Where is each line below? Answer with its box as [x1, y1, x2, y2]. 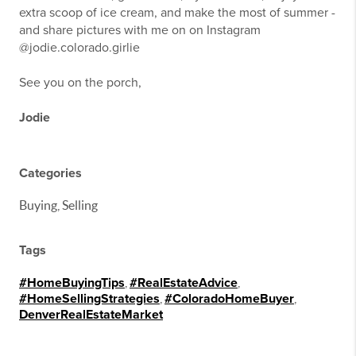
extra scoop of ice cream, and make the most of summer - [19, 5, 335, 21]
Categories [19, 165, 82, 181]
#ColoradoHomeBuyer [164, 291, 294, 307]
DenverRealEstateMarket [19, 307, 163, 323]
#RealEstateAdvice [130, 275, 238, 291]
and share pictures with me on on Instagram [19, 22, 261, 38]
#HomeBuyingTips [19, 275, 125, 291]
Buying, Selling [19, 198, 98, 212]
